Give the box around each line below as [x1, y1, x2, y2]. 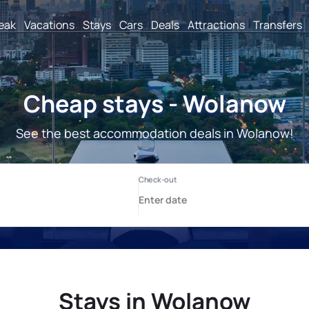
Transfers [253, 17, 302, 32]
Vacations [24, 17, 74, 32]
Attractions [188, 17, 245, 32]
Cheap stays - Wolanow [23, 88, 286, 119]
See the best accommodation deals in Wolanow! [15, 125, 294, 141]
